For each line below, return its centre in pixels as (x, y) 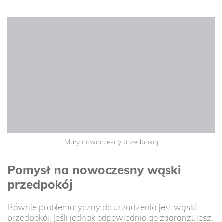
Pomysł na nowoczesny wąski (94, 170)
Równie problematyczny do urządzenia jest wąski (102, 207)
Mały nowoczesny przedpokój (111, 141)
